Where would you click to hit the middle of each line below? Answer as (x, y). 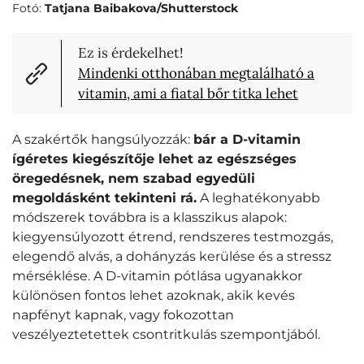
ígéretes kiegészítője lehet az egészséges (154, 159)
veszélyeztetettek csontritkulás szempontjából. (166, 335)
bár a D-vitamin (247, 140)
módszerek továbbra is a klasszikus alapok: (149, 218)
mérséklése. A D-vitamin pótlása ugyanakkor (157, 276)
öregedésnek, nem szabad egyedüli (134, 179)
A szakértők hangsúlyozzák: (103, 140)
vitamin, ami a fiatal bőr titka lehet (188, 94)
